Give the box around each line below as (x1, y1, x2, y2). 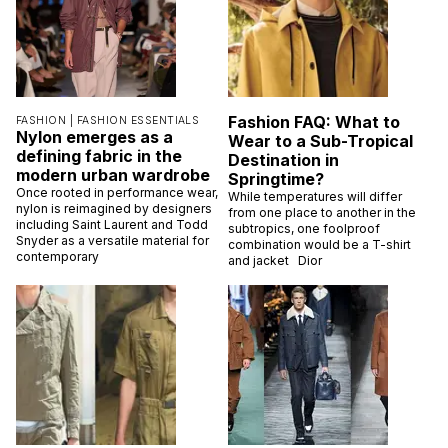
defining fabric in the (16, 145, 182, 166)
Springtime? (228, 168, 324, 189)
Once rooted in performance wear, (16, 184, 218, 200)
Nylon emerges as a (16, 126, 173, 147)
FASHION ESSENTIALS (76, 113, 200, 127)
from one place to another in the (228, 204, 416, 220)
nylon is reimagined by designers (16, 200, 212, 216)
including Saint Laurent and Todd (16, 216, 208, 232)
